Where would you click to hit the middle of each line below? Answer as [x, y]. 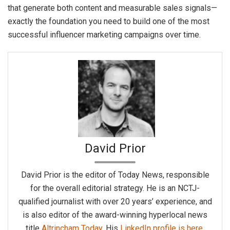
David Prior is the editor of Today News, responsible [115, 175]
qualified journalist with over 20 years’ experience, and [115, 202]
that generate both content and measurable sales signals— [112, 8]
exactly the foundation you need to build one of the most [109, 22]
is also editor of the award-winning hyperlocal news [115, 215]
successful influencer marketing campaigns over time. [104, 35]
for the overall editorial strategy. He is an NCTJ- [115, 188]
